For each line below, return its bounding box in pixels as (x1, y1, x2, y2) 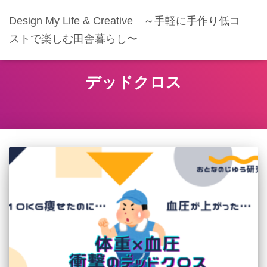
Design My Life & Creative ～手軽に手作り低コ (9, 15, 240, 27)
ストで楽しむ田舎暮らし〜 (9, 33, 138, 45)
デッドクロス (85, 73, 182, 91)
